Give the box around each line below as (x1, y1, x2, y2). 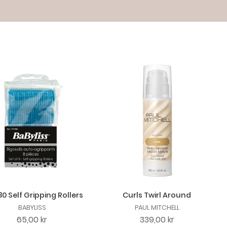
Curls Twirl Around (123, 190, 192, 200)
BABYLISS (18, 203, 46, 212)
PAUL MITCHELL (134, 203, 179, 212)
